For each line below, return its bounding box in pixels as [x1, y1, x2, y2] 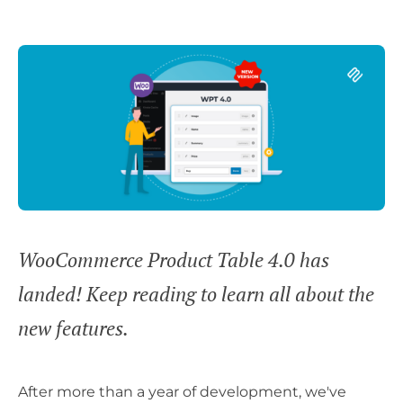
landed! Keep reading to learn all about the [18, 280, 374, 307]
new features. [18, 314, 129, 341]
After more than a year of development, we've [18, 382, 346, 400]
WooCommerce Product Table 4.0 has [18, 246, 329, 273]
